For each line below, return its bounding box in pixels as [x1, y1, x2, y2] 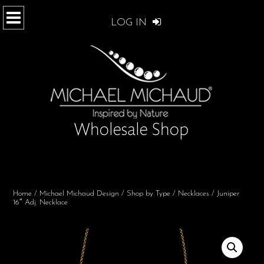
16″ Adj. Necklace [13, 199, 68, 206]
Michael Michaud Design [39, 190, 119, 197]
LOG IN [110, 18, 150, 28]
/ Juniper [209, 190, 240, 197]
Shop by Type [127, 190, 170, 197]
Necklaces [178, 190, 209, 197]
